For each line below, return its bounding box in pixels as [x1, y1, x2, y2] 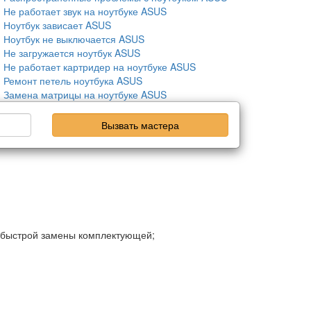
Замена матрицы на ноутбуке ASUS [3, 87, 167, 101]
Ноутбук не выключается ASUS [3, 32, 144, 46]
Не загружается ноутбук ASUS [3, 46, 140, 60]
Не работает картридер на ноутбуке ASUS [3, 60, 196, 74]
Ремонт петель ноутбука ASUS [3, 74, 142, 87]
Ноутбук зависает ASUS [3, 18, 111, 32]
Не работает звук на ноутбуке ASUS [3, 4, 167, 18]
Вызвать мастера [101, 118, 179, 132]
